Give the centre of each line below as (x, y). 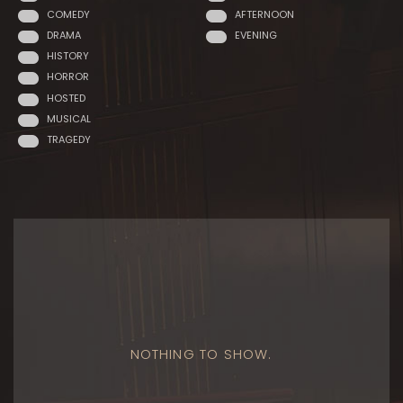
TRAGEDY (69, 139)
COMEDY (68, 15)
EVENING (256, 36)
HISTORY (68, 56)
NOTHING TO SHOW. (201, 354)
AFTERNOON (264, 15)
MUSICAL (69, 118)
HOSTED (66, 98)
